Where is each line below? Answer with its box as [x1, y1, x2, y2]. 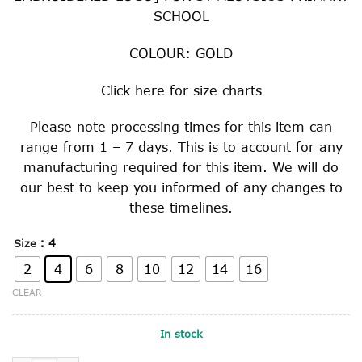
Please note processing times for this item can [30, 119, 332, 135]
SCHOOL [153, 7, 209, 23]
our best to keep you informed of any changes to [19, 179, 343, 196]
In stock [159, 327, 203, 341]
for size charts [164, 82, 262, 98]
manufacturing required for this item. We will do [23, 159, 339, 175]
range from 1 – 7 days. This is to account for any [19, 139, 343, 155]
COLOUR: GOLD [129, 44, 233, 61]
